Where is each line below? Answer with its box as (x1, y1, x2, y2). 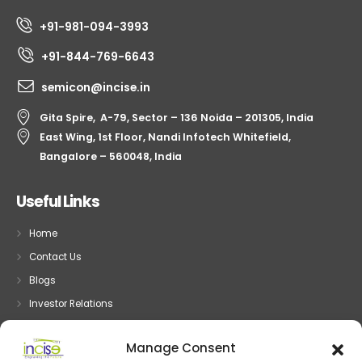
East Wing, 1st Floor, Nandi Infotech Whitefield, (40, 130, 291, 145)
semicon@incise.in (41, 79, 150, 96)
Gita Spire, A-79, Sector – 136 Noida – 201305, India (40, 111, 314, 125)
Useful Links (16, 191, 99, 213)
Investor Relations (29, 297, 114, 311)
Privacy (29, 321, 64, 335)
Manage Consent (126, 339, 236, 356)
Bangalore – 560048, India (40, 149, 182, 164)
